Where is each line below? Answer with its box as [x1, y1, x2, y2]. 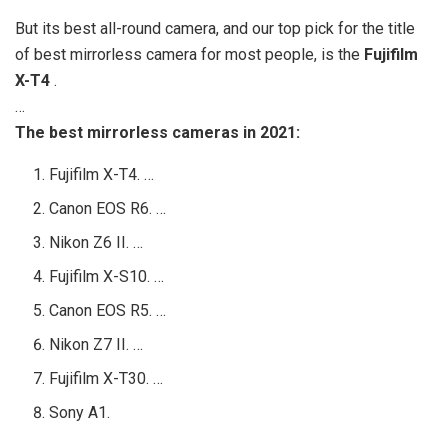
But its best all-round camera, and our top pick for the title [15, 18, 415, 38]
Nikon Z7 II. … [49, 334, 144, 354]
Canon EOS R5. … [49, 300, 167, 320]
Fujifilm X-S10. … [49, 266, 165, 286]
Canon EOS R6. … [49, 198, 167, 218]
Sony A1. [49, 402, 111, 422]
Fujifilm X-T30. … [49, 368, 164, 388]
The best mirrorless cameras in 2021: [15, 122, 300, 142]
